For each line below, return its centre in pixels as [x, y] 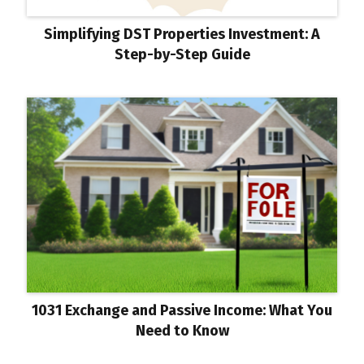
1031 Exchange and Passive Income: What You [182, 310]
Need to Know [182, 331]
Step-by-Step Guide [182, 54]
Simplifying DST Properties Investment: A [182, 34]
